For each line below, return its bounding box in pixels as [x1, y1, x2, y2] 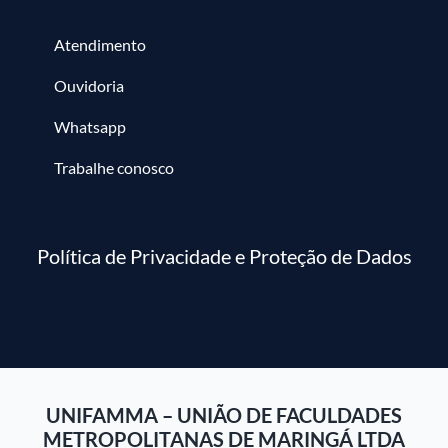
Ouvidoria [53, 76, 124, 96]
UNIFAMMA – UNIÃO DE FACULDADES [46, 403, 402, 428]
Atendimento [53, 35, 146, 55]
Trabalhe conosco [53, 158, 174, 178]
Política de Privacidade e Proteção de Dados [36, 244, 412, 269]
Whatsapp [53, 117, 126, 137]
